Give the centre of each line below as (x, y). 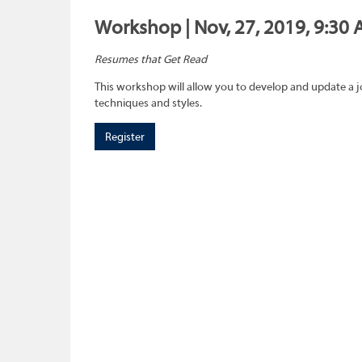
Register (125, 138)
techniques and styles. (148, 104)
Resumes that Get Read (151, 60)
